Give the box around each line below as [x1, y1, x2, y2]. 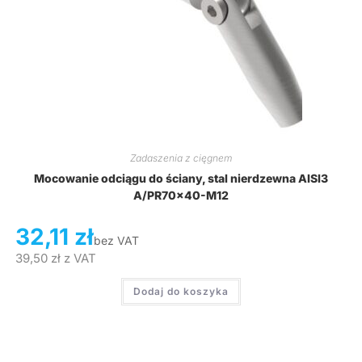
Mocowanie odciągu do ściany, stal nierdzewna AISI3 [34, 171, 328, 186]
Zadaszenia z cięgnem [130, 152, 232, 165]
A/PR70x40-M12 [133, 188, 229, 203]
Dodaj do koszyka [133, 285, 229, 298]
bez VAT [93, 234, 139, 248]
